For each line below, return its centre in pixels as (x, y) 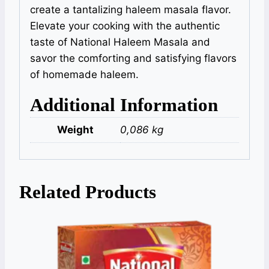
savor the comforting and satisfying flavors (133, 58)
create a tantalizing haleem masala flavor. (131, 9)
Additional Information (124, 104)
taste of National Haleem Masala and (120, 42)
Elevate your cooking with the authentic (125, 26)
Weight (75, 129)
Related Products (88, 192)
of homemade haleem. (84, 74)
